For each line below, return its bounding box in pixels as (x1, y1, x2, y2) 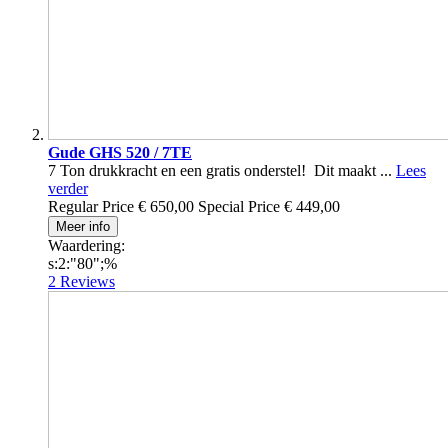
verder (48, 180, 88, 198)
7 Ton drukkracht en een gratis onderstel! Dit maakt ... (48, 162, 396, 180)
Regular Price (48, 198, 134, 216)
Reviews (60, 273, 115, 291)
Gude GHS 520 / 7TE (48, 144, 192, 162)
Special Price (198, 198, 280, 216)
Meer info (56, 219, 110, 235)
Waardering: (48, 237, 125, 255)
